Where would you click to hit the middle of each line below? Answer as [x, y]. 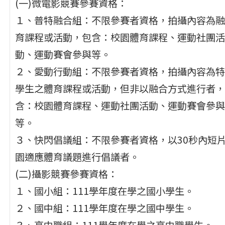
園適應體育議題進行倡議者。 [77, 156]
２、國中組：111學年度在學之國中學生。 [104, 208]
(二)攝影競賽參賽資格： [66, 174]
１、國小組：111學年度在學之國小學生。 [104, 191]
